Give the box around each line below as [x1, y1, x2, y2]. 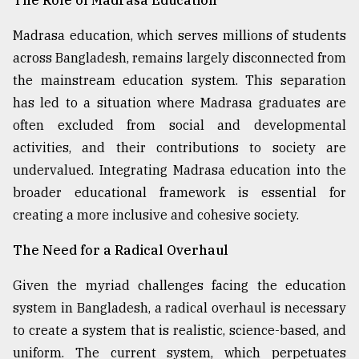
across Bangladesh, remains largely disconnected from [13, 49, 346, 66]
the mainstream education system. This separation [13, 71, 346, 88]
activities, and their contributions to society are [13, 139, 346, 155]
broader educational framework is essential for [13, 184, 346, 200]
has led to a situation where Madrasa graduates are [13, 94, 346, 111]
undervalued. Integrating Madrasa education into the [13, 161, 346, 178]
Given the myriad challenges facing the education [13, 276, 346, 293]
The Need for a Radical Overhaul [13, 241, 228, 258]
